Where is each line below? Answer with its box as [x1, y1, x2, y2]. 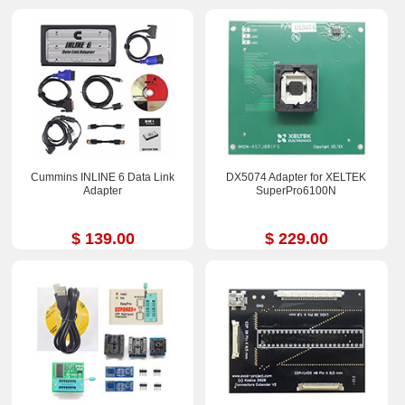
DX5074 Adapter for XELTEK [226, 170, 367, 184]
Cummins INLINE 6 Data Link [31, 170, 175, 184]
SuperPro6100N [256, 184, 337, 197]
